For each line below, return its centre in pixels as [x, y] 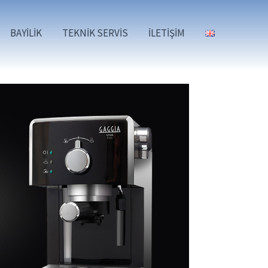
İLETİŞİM [167, 33]
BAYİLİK [26, 33]
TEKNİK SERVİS [95, 33]
